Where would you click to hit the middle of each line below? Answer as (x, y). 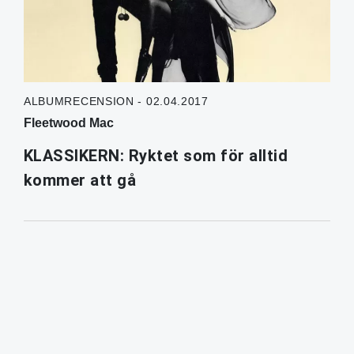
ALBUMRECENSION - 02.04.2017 (116, 102)
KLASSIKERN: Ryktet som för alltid (156, 156)
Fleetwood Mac (68, 123)
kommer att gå (80, 181)
